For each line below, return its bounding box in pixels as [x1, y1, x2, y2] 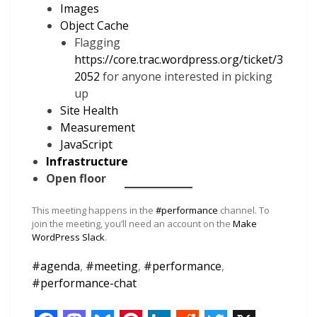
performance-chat [40, 275, 137, 291]
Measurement [60, 119, 135, 135]
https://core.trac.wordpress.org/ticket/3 [74, 51, 283, 67]
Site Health [60, 102, 118, 118]
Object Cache [60, 17, 129, 33]
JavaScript [60, 136, 113, 152]
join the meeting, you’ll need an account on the [32, 217, 233, 230]
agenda [40, 258, 80, 274]
